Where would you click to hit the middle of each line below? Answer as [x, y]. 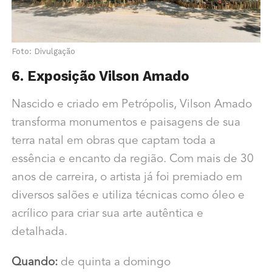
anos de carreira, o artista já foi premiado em [127, 177]
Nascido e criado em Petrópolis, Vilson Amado [131, 104]
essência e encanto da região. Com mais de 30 [132, 159]
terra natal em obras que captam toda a [113, 141]
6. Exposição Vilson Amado [100, 76]
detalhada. [39, 232]
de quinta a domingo [114, 262]
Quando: [34, 262]
